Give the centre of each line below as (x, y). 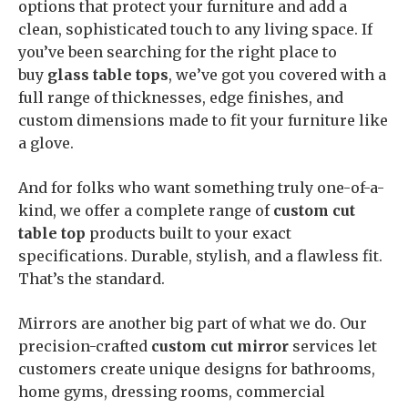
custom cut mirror (220, 346)
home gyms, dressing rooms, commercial (172, 392)
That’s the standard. (92, 279)
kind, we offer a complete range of (146, 210)
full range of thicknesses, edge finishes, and (181, 97)
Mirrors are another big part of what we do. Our (193, 323)
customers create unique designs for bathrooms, (197, 369)
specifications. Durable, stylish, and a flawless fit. (200, 256)
